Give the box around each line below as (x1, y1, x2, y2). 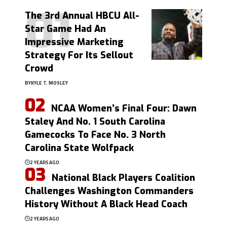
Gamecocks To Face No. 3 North (25, 128, 166, 141)
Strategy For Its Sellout (25, 49, 133, 61)
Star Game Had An (25, 22, 106, 35)
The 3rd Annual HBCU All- (25, 9, 139, 22)
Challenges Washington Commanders (25, 184, 194, 197)
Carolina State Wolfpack (25, 141, 134, 154)
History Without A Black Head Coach (25, 198, 187, 210)
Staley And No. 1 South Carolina (25, 115, 165, 128)
